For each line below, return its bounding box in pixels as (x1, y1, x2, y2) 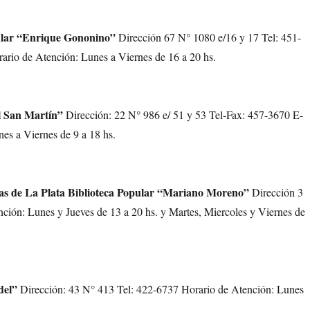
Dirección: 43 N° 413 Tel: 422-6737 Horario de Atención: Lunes (17, 282, 304, 296)
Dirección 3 (249, 185, 304, 199)
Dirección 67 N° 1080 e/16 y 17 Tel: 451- (118, 30, 302, 44)
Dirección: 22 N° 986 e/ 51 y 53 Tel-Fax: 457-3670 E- (66, 107, 304, 122)
